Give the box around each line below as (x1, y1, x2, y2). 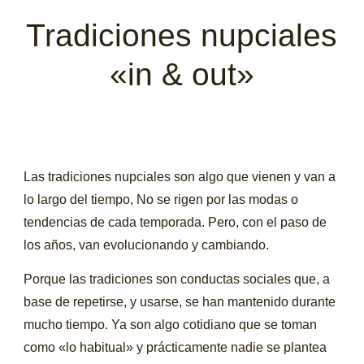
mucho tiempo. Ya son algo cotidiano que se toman (24, 318, 318, 332)
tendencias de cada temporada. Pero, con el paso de (24, 214, 327, 229)
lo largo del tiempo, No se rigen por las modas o (24, 192, 299, 206)
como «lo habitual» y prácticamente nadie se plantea (24, 340, 327, 355)
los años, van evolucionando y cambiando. (24, 237, 270, 252)
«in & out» (109, 56, 254, 92)
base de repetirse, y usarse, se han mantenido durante (24, 295, 336, 310)
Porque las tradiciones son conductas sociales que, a (24, 272, 331, 287)
